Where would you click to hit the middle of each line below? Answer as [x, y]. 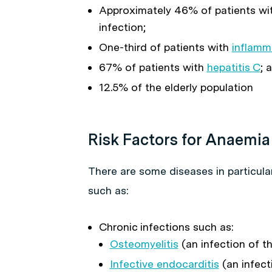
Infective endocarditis [164, 264]
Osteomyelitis [144, 244]
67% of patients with [153, 67]
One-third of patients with [165, 47]
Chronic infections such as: [166, 227]
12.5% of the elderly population [176, 87]
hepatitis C [233, 67]
